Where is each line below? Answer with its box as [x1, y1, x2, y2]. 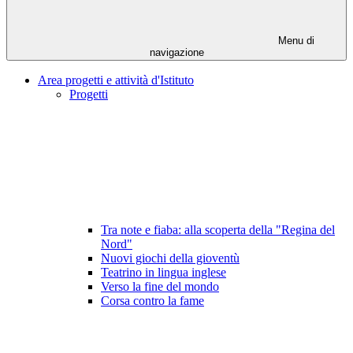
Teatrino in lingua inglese [101, 266, 226, 280]
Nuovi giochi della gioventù [101, 251, 240, 266]
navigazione [149, 46, 204, 59]
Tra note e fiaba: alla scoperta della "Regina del [101, 223, 335, 237]
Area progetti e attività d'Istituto [38, 73, 194, 87]
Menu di [275, 35, 314, 47]
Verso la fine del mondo [101, 280, 219, 294]
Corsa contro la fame [101, 294, 204, 308]
